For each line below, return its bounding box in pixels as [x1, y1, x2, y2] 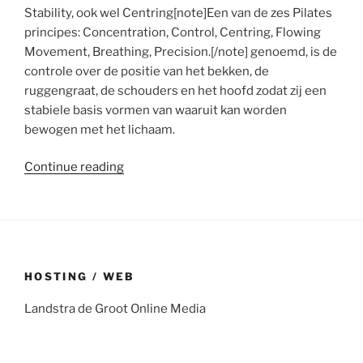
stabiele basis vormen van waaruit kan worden [24, 102, 287, 117]
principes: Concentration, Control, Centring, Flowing [24, 24, 321, 40]
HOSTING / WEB [24, 269, 135, 283]
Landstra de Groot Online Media [24, 301, 206, 317]
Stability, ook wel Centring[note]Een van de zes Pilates [24, 5, 332, 20]
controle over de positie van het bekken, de [24, 63, 269, 79]
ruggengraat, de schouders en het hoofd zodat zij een [24, 83, 327, 98]
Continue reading [24, 160, 124, 175]
